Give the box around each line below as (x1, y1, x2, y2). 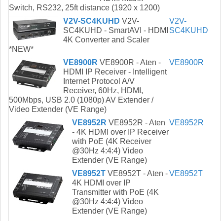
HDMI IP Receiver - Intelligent (63, 68, 167, 76)
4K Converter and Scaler (63, 36, 149, 44)
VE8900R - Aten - (98, 58, 161, 67)
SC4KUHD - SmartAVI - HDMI (63, 26, 168, 35)
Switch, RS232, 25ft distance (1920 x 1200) (9, 3, 160, 12)
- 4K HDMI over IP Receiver (72, 128, 169, 137)
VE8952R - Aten (107, 118, 165, 127)
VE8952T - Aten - (106, 169, 168, 178)
